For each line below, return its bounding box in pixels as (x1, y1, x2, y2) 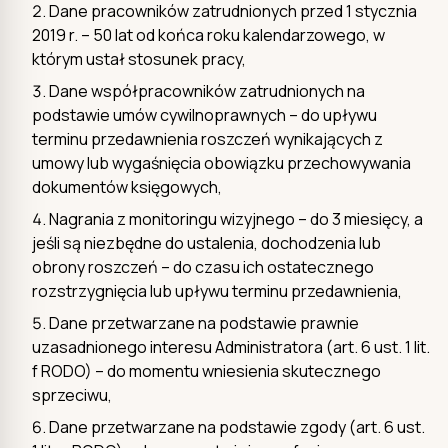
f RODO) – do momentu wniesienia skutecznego (32, 359, 381, 382)
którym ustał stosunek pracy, (32, 47, 246, 70)
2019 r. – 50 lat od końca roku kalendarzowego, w (32, 23, 385, 46)
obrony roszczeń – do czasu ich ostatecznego (32, 255, 374, 278)
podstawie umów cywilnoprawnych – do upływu (32, 103, 377, 126)
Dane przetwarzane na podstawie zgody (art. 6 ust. (49, 415, 425, 438)
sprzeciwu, (32, 383, 112, 406)
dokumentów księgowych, (32, 175, 222, 198)
